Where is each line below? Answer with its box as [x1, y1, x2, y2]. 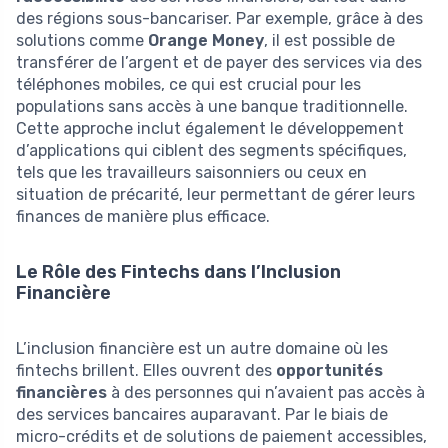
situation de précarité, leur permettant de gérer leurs [16, 184, 415, 204]
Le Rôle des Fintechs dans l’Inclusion [16, 260, 341, 283]
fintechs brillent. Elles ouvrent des [16, 360, 276, 380]
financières [16, 382, 107, 402]
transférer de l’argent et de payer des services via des [16, 52, 422, 72]
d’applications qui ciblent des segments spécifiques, [16, 140, 407, 160]
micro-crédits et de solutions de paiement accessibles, [16, 426, 427, 446]
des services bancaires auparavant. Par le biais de [16, 404, 388, 424]
